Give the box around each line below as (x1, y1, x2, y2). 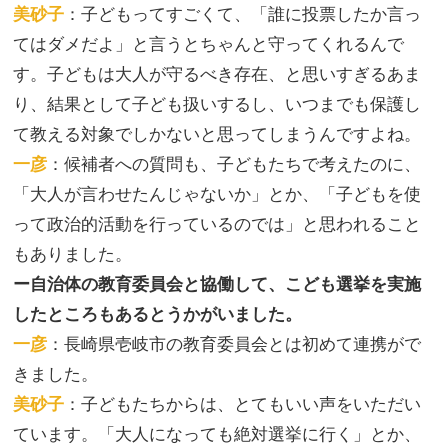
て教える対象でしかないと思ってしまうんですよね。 (13, 123, 421, 145)
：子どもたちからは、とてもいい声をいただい (64, 393, 421, 415)
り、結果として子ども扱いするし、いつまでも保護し (13, 93, 421, 115)
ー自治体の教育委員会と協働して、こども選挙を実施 (13, 273, 421, 295)
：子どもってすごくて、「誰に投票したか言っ (64, 3, 421, 25)
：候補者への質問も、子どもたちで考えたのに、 (47, 153, 421, 175)
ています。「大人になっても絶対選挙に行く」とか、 (13, 423, 421, 445)
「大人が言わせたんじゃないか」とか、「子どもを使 (13, 183, 421, 205)
